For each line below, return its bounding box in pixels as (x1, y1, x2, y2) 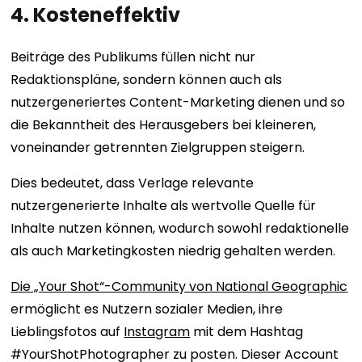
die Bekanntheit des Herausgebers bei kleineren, (11, 116, 317, 135)
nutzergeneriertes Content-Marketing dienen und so (11, 93, 346, 112)
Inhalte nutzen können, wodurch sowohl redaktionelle (11, 219, 350, 238)
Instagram (124, 322, 191, 342)
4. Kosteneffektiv (11, 2, 181, 29)
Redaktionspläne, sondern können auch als (11, 70, 283, 90)
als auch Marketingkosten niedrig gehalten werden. (11, 242, 339, 261)
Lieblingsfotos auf (11, 322, 124, 342)
